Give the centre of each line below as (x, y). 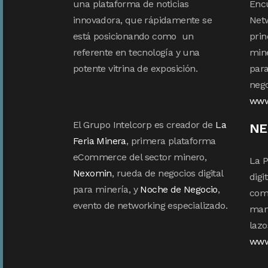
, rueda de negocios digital (167, 173)
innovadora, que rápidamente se (142, 20)
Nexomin (92, 173)
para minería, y (107, 189)
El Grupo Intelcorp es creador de (144, 124)
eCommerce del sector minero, (140, 157)
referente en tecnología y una (136, 52)
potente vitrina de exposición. (135, 68)
